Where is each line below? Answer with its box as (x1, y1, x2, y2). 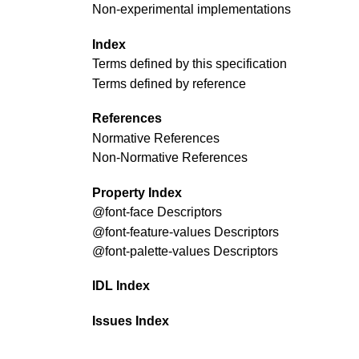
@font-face (92, 205, 154, 220)
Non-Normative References (92, 151, 248, 165)
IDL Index (92, 279, 150, 293)
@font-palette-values (92, 244, 210, 258)
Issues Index (92, 314, 169, 329)
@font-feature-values (92, 224, 211, 239)
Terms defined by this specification (92, 57, 287, 71)
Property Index (92, 185, 182, 200)
